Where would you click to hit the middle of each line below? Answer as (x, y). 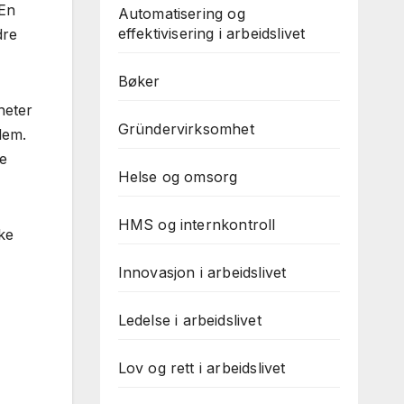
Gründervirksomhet (186, 129)
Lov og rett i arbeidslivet (202, 368)
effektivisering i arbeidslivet (211, 33)
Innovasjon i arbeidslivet (202, 272)
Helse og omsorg (178, 177)
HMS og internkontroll (197, 225)
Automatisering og (181, 14)
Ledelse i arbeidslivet (189, 320)
